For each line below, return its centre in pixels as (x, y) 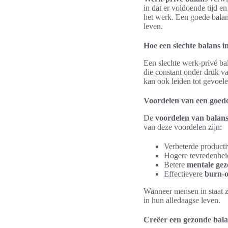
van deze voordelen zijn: (183, 127)
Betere (175, 165)
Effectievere (184, 174)
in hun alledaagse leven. (182, 200)
